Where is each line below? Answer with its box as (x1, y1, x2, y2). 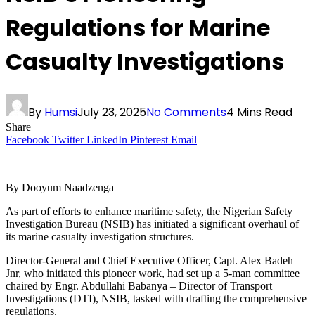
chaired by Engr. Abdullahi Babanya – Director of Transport (6, 280, 272, 292)
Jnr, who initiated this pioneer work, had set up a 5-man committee (6, 267, 300, 280)
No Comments (146, 104, 226, 121)
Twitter (52, 134, 84, 146)
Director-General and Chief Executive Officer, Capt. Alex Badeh (6, 255, 293, 267)
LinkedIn (86, 134, 127, 146)
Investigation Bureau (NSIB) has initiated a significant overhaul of (6, 218, 299, 231)
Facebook (6, 134, 49, 146)
